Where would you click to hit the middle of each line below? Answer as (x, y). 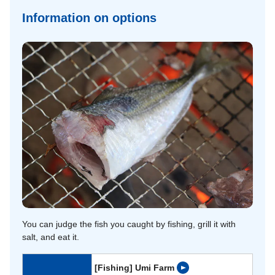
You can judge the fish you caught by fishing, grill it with (129, 224)
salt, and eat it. (51, 237)
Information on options (89, 18)
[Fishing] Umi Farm (134, 267)
